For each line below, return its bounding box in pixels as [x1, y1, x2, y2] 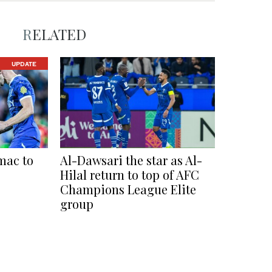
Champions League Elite [60, 181, 196, 198]
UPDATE [11, 59, 36, 67]
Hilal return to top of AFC [60, 166, 199, 183]
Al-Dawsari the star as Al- [60, 152, 202, 169]
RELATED [32, 24, 86, 44]
